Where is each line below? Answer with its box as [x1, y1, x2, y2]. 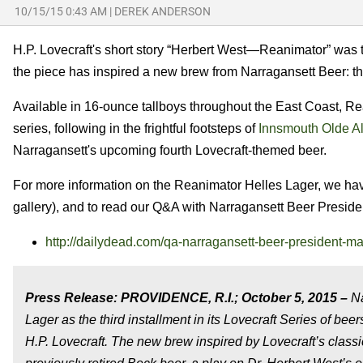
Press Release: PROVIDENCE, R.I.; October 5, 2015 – [25, 290, 351, 305]
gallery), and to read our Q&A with [13, 199, 209, 214]
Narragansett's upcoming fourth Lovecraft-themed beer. [13, 143, 327, 157]
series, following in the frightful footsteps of [13, 121, 258, 135]
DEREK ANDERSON [114, 4, 211, 18]
